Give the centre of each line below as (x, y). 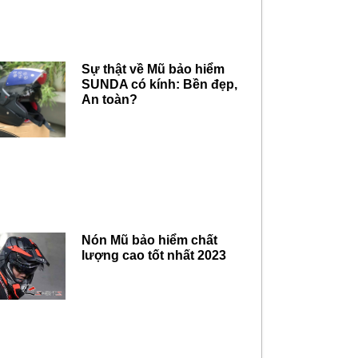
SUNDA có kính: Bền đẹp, (160, 85)
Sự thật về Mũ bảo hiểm (153, 70)
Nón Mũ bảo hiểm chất (150, 240)
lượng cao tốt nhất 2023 (154, 255)
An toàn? (110, 100)
